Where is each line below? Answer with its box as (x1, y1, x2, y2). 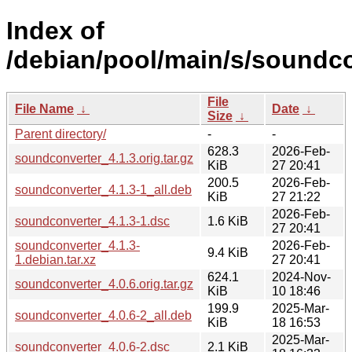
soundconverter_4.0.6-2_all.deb (15, 308, 192, 322)
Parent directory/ (15, 126, 106, 141)
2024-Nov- (272, 269, 331, 284)
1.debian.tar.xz (15, 252, 96, 266)
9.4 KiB (207, 245, 248, 259)
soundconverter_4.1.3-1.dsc (15, 214, 170, 228)
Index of (6, 16, 104, 46)
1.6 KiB (207, 214, 248, 228)
